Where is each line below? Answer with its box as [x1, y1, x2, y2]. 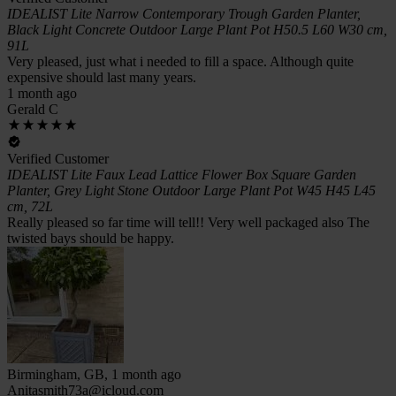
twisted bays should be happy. [7, 230, 174, 246]
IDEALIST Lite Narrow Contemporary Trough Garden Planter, [7, 5, 361, 21]
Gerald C [7, 101, 58, 117]
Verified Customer [7, 150, 109, 166]
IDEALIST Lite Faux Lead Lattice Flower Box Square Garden [7, 166, 356, 182]
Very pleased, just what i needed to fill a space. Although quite [7, 53, 354, 69]
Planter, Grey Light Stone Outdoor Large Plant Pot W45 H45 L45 [7, 182, 376, 198]
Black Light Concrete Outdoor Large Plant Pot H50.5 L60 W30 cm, [7, 21, 387, 37]
